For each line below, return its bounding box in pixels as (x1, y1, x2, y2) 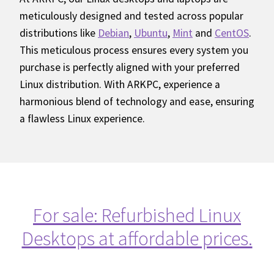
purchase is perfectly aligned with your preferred (20, 60, 240, 74)
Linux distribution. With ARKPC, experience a (20, 77, 220, 91)
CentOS (215, 26, 249, 40)
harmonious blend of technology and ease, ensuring (20, 94, 254, 108)
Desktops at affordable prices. (21, 226, 253, 251)
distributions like (20, 26, 98, 40)
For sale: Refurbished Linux (33, 203, 241, 228)
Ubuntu (134, 26, 168, 40)
